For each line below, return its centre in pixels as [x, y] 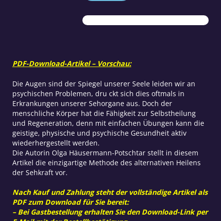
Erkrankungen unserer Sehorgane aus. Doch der [92, 103]
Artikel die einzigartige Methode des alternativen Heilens [106, 162]
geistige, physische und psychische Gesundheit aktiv [99, 133]
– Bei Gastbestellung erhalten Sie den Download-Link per [110, 212]
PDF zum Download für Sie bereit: [70, 202]
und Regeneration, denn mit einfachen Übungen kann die [108, 123]
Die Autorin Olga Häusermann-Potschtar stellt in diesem [105, 152]
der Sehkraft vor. [40, 172]
